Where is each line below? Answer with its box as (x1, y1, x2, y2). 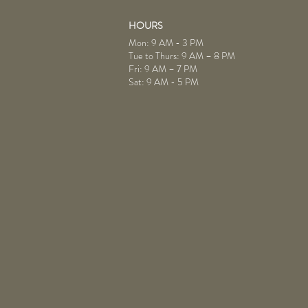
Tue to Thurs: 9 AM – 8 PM (129, 48, 235, 63)
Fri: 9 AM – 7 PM (129, 61, 197, 76)
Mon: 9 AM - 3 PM (129, 35, 203, 49)
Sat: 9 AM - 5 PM (129, 74, 199, 89)
